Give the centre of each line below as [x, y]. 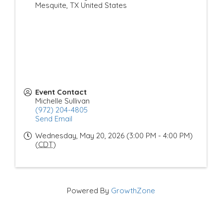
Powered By [89, 190]
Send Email [54, 118]
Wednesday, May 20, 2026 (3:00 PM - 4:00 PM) [114, 135]
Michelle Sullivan [62, 101]
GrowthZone [133, 190]
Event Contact [61, 92]
